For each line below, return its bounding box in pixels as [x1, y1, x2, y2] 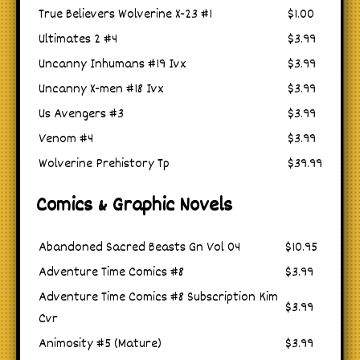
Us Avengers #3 [39, 104, 124, 125]
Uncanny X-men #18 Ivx [39, 79, 164, 100]
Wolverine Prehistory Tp [39, 153, 170, 174]
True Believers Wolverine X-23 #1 [39, 4, 212, 25]
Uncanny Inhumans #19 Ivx [39, 54, 186, 75]
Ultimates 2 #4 [39, 29, 117, 50]
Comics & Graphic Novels [36, 190, 232, 223]
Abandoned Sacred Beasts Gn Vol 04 [39, 238, 240, 259]
